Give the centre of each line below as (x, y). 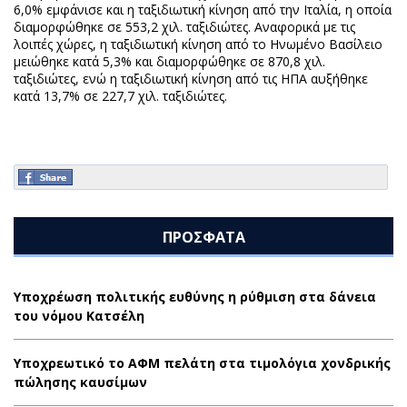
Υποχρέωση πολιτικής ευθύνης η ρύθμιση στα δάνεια (195, 297)
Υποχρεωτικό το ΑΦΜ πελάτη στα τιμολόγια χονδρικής (202, 363)
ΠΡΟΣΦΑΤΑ (203, 237)
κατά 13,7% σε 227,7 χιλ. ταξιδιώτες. (120, 96)
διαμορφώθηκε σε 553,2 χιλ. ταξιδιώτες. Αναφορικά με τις (184, 27)
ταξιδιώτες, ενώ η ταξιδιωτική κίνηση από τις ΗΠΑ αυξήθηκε (191, 79)
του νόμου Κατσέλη (79, 316)
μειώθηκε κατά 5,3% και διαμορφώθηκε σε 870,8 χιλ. (169, 61)
